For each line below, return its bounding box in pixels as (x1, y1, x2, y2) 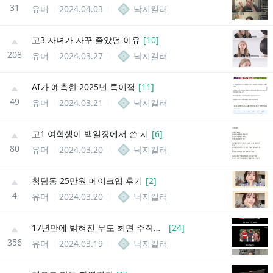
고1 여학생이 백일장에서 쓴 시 (32, 127, 149, 140)
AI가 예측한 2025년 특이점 (32, 80, 135, 93)
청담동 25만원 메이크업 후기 (32, 174, 143, 186)
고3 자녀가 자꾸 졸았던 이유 (32, 34, 140, 46)
